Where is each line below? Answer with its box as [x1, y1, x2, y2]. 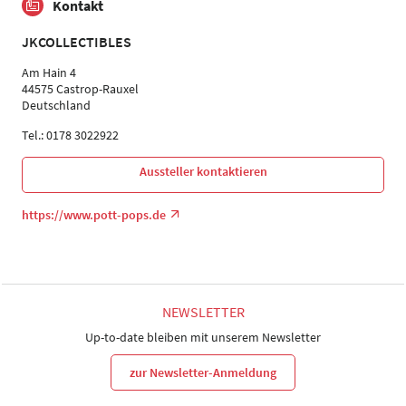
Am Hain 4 [22, 64, 76, 82]
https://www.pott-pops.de [22, 207, 166, 224]
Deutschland [22, 97, 91, 114]
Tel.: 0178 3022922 [22, 127, 119, 144]
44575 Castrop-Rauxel [22, 81, 139, 98]
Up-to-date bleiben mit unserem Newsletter [85, 329, 321, 346]
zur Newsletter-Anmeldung [130, 363, 276, 381]
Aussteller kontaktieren [139, 163, 267, 180]
